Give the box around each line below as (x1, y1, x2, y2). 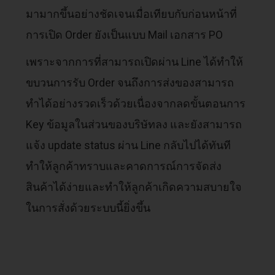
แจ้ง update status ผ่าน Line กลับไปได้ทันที (26, 138, 231, 152)
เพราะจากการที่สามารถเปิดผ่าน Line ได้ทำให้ (26, 55, 244, 68)
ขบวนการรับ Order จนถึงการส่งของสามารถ (26, 76, 234, 89)
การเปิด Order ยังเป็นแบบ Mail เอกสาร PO (26, 28, 223, 41)
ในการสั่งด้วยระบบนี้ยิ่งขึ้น (26, 201, 151, 214)
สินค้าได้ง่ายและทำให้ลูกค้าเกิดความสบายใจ (26, 180, 242, 193)
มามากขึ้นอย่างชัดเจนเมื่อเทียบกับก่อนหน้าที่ (26, 7, 238, 20)
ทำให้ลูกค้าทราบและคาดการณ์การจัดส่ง (26, 159, 222, 172)
